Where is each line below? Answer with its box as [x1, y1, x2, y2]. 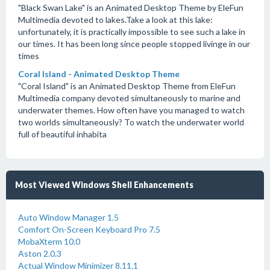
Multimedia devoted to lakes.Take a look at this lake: [18, 14, 213, 25]
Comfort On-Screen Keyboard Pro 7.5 [18, 224, 160, 234]
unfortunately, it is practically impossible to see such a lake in [18, 27, 245, 37]
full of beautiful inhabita [18, 129, 107, 139]
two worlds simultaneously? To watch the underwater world [18, 117, 244, 127]
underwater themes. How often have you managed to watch [18, 105, 245, 115]
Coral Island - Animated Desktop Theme [18, 69, 180, 79]
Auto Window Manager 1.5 [18, 212, 119, 222]
